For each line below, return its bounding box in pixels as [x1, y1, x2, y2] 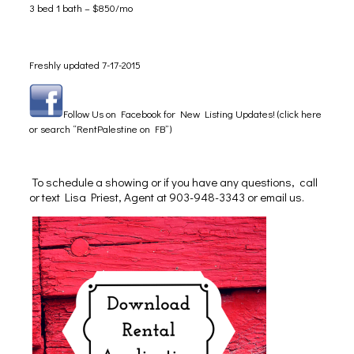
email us [259, 189, 302, 205]
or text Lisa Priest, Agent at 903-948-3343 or [28, 189, 260, 205]
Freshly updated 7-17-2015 [28, 58, 141, 71]
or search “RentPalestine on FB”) [28, 122, 171, 135]
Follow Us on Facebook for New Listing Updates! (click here [62, 107, 322, 120]
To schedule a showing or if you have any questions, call [28, 174, 318, 190]
